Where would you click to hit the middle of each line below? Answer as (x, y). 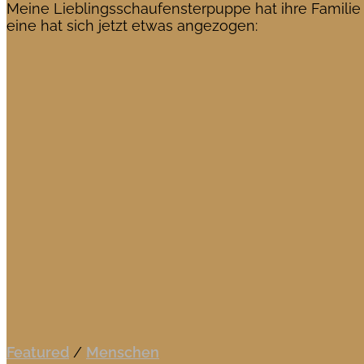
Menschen (123, 352)
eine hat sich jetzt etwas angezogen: (132, 26)
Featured (38, 352)
